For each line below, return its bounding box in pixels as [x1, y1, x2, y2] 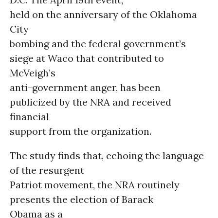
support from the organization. [10, 125, 151, 137]
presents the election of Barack [10, 193, 153, 205]
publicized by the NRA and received [10, 96, 171, 108]
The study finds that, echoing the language [10, 149, 204, 162]
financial [10, 110, 49, 123]
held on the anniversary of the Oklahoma [10, 8, 197, 20]
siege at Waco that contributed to [10, 52, 164, 64]
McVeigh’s [10, 67, 55, 79]
